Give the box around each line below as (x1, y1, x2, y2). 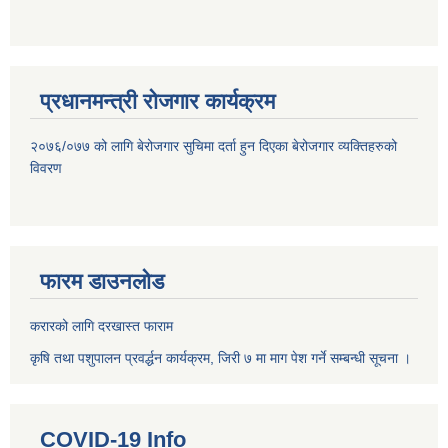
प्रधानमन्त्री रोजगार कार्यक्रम (40, 89, 275, 115)
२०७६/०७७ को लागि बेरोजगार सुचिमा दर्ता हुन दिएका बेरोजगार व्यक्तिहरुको (30, 138, 397, 155)
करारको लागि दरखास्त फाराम (30, 318, 173, 335)
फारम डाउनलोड (40, 269, 164, 295)
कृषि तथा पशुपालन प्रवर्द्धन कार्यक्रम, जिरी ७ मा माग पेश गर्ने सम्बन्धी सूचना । (30, 350, 411, 367)
